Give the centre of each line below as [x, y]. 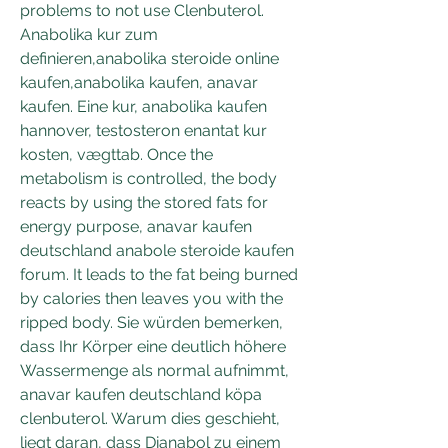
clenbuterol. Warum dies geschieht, [150, 418]
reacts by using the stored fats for [144, 202]
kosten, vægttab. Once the [116, 154]
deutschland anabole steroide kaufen [157, 250]
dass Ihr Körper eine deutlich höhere [153, 346]
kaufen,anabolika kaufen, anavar [139, 82]
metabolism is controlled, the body [148, 178]
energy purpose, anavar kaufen [136, 226]
